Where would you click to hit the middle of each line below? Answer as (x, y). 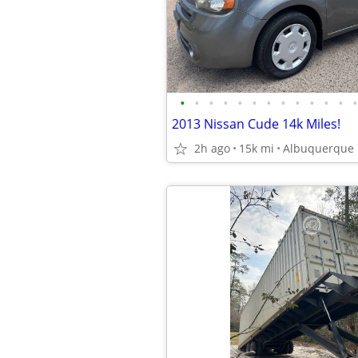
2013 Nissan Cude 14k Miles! (256, 124)
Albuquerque (318, 148)
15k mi (257, 148)
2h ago (212, 148)
